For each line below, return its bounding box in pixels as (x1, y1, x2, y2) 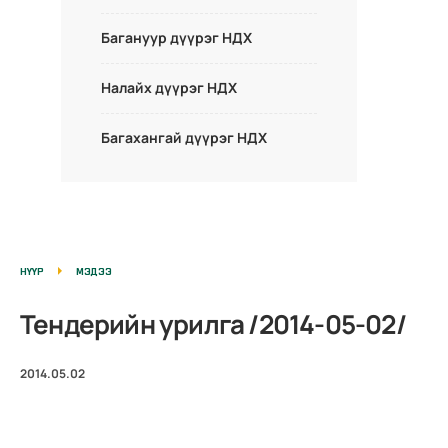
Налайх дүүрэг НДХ (101, 78, 237, 98)
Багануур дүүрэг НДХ (101, 28, 252, 48)
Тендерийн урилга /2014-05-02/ (20, 306, 406, 343)
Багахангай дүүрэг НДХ (101, 128, 267, 148)
